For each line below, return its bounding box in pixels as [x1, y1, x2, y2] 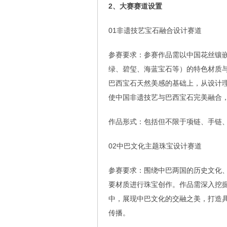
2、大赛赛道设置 [108, 2, 162, 11]
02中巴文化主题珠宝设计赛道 [108, 142, 202, 150]
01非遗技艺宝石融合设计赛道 [108, 26, 202, 35]
